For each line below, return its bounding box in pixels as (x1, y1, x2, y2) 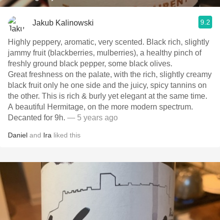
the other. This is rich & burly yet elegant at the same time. (8, 92, 207, 100)
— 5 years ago (67, 113, 118, 122)
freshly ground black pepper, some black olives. (8, 59, 174, 68)
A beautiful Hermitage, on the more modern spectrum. (8, 103, 195, 111)
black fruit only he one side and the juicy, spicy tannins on (8, 81, 207, 89)
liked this (52, 131, 81, 139)
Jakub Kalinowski (32, 18, 94, 27)
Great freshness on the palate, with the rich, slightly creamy (8, 70, 212, 79)
